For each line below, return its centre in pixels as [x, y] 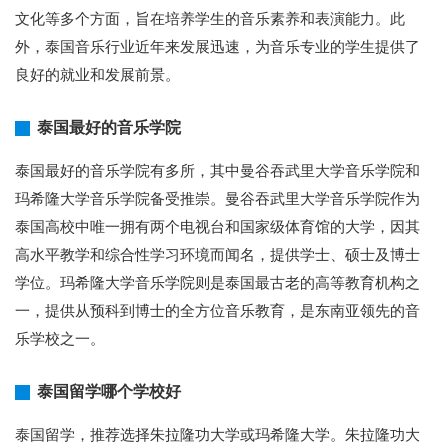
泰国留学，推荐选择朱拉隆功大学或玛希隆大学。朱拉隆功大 [217, 435]
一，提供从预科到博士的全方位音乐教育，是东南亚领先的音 [217, 311]
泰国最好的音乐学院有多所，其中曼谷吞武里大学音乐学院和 [217, 171]
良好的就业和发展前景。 [97, 75]
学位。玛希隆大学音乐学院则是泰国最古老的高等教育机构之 [217, 283]
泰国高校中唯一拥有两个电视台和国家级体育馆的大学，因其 [217, 227]
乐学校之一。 [60, 339]
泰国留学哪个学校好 [109, 392]
